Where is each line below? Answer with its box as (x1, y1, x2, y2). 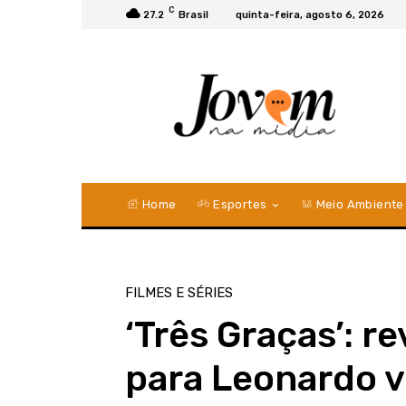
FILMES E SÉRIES (125, 284, 233, 301)
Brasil (179, 8, 208, 21)
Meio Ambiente (313, 197, 404, 211)
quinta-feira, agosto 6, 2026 (236, 8, 384, 21)
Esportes (209, 197, 267, 211)
